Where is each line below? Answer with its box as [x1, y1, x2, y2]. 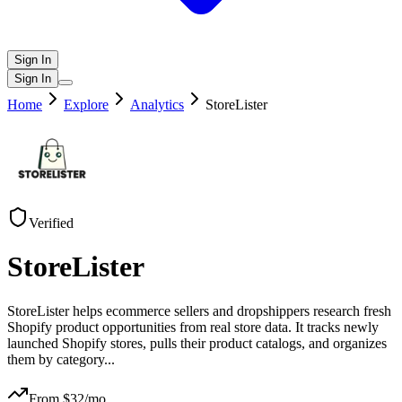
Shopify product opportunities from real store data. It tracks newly [7, 319, 379, 335]
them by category [7, 351, 104, 367]
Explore [64, 97, 109, 112]
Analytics [130, 97, 184, 112]
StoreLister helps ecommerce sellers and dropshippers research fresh [7, 302, 391, 319]
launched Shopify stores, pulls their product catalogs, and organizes [7, 335, 387, 351]
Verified [29, 215, 74, 231]
